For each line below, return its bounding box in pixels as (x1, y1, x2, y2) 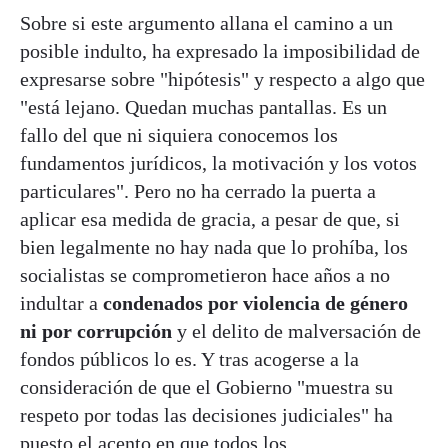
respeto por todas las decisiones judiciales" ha (20, 403, 393, 426)
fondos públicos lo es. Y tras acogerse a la (20, 347, 359, 370)
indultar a (20, 291, 103, 314)
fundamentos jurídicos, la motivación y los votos (20, 151, 417, 174)
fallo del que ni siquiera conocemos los (20, 123, 338, 146)
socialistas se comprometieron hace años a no (20, 263, 390, 286)
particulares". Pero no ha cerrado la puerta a (20, 179, 376, 202)
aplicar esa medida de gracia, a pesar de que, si (20, 207, 400, 230)
